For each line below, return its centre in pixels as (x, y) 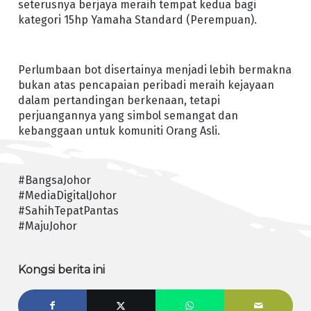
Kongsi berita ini (61, 270)
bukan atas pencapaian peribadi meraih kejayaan (146, 85)
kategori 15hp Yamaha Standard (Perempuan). (137, 20)
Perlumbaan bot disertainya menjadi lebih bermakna (154, 69)
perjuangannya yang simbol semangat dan (128, 115)
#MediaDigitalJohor (67, 195)
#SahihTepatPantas (68, 210)
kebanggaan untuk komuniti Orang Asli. (119, 131)
